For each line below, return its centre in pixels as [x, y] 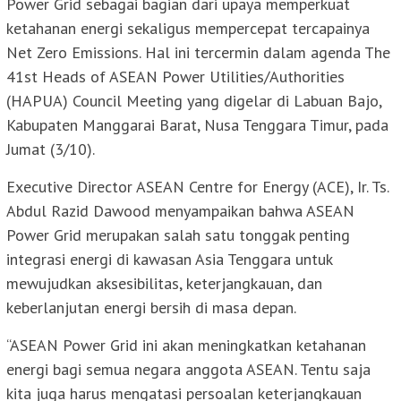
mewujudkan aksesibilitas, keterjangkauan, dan [164, 283]
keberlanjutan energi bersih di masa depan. [151, 307]
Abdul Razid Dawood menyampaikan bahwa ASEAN [180, 210]
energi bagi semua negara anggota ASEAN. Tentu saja [188, 369]
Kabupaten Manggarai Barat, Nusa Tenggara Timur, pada [197, 124]
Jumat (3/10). [51, 149]
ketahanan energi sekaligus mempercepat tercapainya [188, 28]
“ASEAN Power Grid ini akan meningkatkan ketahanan [186, 345]
